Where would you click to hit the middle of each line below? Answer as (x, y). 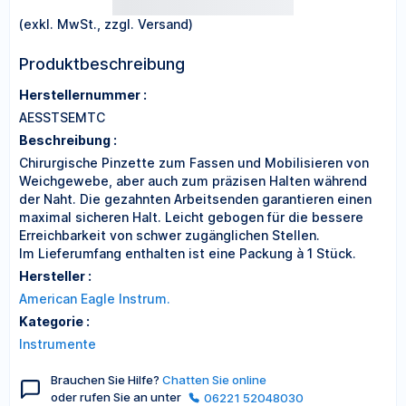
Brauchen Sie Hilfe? (106, 380)
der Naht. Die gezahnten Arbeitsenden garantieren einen (195, 199)
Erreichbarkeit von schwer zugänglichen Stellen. (169, 235)
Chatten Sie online (214, 380)
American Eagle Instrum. (95, 299)
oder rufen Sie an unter (117, 397)
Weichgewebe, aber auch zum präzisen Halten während (193, 181)
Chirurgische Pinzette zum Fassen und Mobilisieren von (194, 163)
